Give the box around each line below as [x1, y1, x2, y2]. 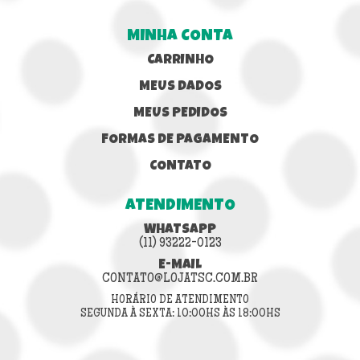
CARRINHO [146, 54, 214, 68]
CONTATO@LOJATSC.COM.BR [102, 272, 258, 287]
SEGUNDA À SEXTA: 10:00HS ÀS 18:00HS [80, 308, 280, 321]
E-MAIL [158, 259, 202, 273]
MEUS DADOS [138, 80, 222, 95]
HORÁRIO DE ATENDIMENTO [111, 294, 249, 308]
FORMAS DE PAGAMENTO [101, 133, 259, 148]
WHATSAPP [144, 223, 216, 238]
